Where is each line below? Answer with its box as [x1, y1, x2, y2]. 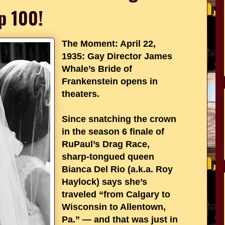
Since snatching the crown [62, 114, 176, 124]
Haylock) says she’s [62, 177, 147, 187]
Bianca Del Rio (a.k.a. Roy [62, 164, 173, 174]
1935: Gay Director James [62, 51, 172, 61]
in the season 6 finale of [62, 127, 164, 137]
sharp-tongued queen [62, 152, 154, 162]
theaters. [62, 89, 99, 99]
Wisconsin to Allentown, [62, 202, 166, 212]
